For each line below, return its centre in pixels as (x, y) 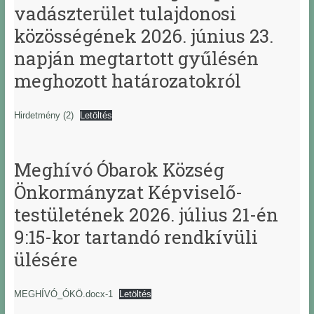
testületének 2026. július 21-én (146, 215)
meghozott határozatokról (127, 81)
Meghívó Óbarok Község (119, 170)
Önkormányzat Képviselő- (128, 192)
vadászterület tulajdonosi (125, 14)
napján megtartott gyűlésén (136, 59)
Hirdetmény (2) (43, 116)
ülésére (46, 260)
